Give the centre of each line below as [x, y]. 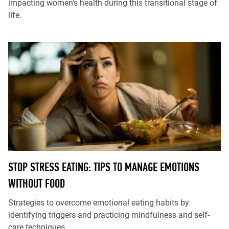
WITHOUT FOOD [37, 183]
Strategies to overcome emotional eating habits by [99, 203]
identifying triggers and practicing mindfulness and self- [109, 215]
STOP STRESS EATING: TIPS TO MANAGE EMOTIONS [104, 167]
